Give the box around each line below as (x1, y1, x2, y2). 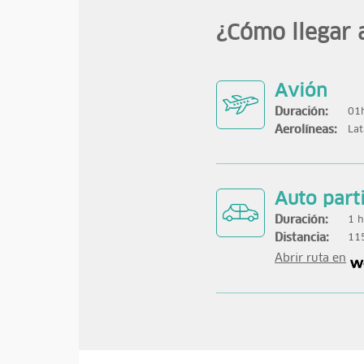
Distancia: (275, 232, 330, 244)
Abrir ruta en (275, 253, 347, 264)
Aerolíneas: (275, 124, 338, 136)
